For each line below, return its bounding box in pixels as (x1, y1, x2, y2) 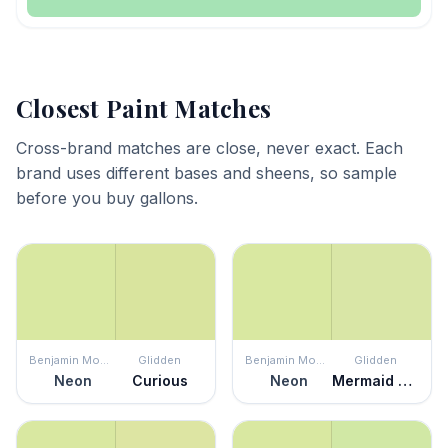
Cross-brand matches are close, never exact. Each (16, 138, 403, 158)
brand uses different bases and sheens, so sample (16, 163, 397, 183)
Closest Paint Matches (16, 92, 272, 124)
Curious (131, 372, 188, 389)
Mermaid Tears (398, 372, 412, 389)
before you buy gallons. (16, 188, 198, 208)
